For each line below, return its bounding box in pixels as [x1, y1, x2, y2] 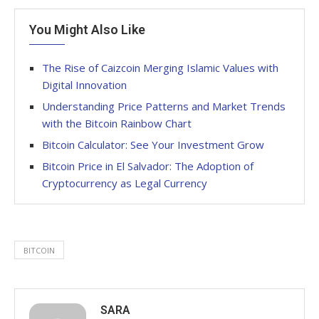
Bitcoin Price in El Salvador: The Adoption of [42, 159, 253, 174]
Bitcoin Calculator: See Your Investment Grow [42, 137, 264, 152]
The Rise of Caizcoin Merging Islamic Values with [42, 61, 278, 75]
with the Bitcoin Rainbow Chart [42, 116, 192, 131]
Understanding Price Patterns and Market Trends [42, 99, 286, 114]
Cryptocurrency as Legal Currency [42, 176, 207, 191]
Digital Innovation [42, 78, 127, 93]
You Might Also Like [29, 22, 145, 38]
